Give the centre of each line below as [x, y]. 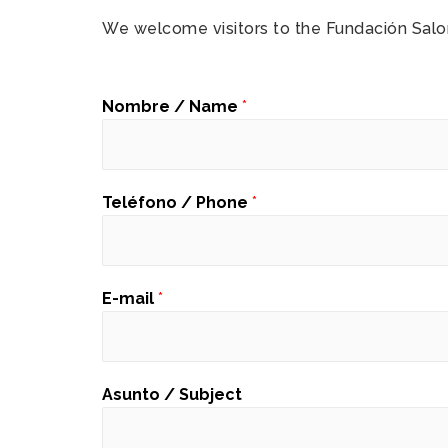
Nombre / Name [172, 106]
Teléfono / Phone [177, 202]
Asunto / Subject [172, 394]
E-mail [130, 298]
